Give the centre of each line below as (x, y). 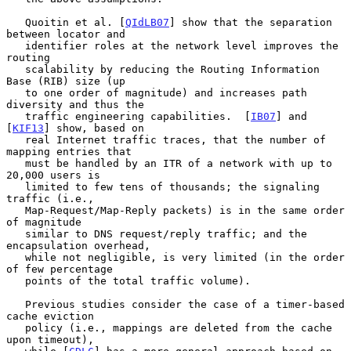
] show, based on (94, 128)
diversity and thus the (75, 104)
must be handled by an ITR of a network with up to (16, 163)
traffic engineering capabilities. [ (138, 116)
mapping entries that (69, 151)
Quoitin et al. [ (75, 22)
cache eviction (50, 316)
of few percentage (60, 269)
